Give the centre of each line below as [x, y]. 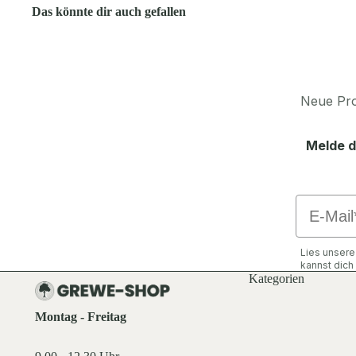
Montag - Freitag [81, 317]
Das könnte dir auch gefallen [109, 12]
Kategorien [276, 279]
